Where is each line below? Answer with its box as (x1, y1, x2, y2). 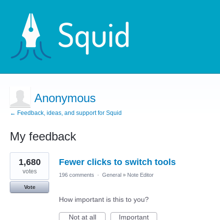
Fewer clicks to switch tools (59, 157, 176, 167)
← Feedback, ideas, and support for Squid (10, 110, 122, 116)
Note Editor (127, 172, 154, 178)
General (102, 172, 121, 178)
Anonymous (34, 91, 96, 105)
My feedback (10, 130, 76, 143)
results (10, 159, 30, 166)
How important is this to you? (59, 195, 149, 203)
